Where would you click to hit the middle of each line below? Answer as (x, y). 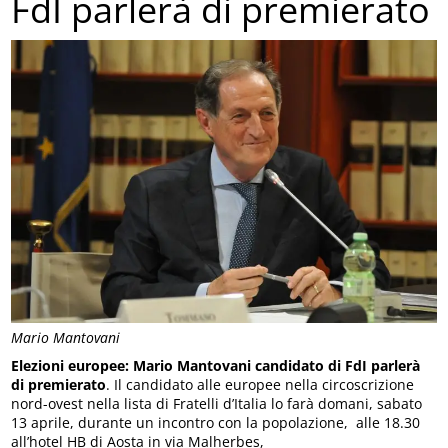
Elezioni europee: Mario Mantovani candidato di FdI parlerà (216, 366)
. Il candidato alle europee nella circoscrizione (260, 385)
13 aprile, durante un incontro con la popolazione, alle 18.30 (216, 423)
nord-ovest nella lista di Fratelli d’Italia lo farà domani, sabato (217, 404)
